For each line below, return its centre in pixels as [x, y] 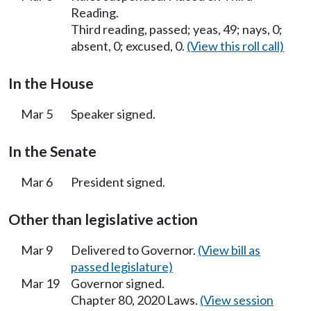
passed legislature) [122, 267]
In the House [51, 84]
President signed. [118, 182]
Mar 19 [40, 284]
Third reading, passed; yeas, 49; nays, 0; [177, 30]
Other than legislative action [103, 220]
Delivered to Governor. [134, 250]
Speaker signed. [113, 114]
